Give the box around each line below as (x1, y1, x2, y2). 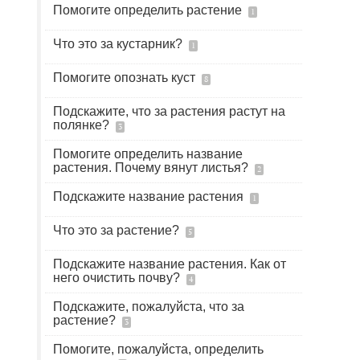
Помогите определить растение (53, 3, 245, 17)
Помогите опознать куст (53, 71, 198, 84)
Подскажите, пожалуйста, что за (53, 300, 244, 313)
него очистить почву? (53, 271, 183, 284)
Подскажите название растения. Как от (53, 257, 286, 271)
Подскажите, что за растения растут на (53, 104, 285, 118)
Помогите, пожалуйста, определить (53, 342, 264, 356)
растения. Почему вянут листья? (53, 161, 252, 174)
